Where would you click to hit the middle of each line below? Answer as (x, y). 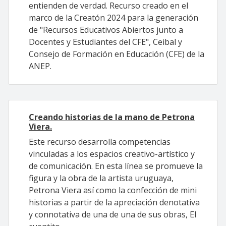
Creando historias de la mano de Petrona (112, 117)
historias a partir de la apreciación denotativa (114, 202)
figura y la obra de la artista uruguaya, (101, 178)
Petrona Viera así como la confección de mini (113, 190)
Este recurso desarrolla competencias (100, 142)
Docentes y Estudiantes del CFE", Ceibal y (105, 42)
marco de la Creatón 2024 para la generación (114, 18)
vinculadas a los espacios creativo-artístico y (112, 154)
